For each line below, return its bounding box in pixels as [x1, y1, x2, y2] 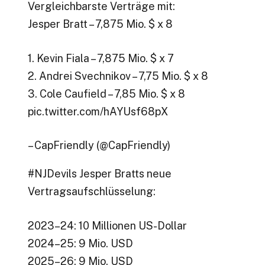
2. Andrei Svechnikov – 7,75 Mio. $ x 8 [27, 69, 208, 82]
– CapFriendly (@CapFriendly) [27, 139, 170, 152]
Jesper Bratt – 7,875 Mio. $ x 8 [27, 17, 173, 30]
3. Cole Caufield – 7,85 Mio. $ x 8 [27, 87, 185, 100]
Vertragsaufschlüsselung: [27, 185, 156, 198]
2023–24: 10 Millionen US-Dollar [27, 219, 187, 232]
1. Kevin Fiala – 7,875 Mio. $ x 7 [27, 51, 174, 64]
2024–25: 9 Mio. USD [27, 237, 133, 250]
